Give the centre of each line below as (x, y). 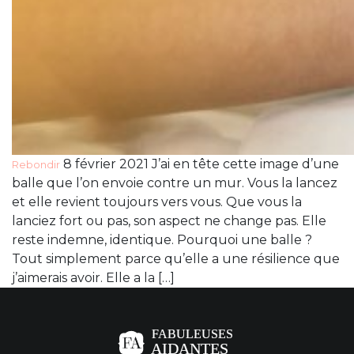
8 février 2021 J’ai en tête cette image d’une (200, 164)
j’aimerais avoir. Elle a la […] (93, 278)
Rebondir (36, 165)
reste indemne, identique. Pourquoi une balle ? (162, 240)
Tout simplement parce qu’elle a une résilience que (176, 259)
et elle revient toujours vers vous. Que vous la (157, 202)
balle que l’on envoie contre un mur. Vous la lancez (175, 183)
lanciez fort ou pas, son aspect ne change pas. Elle (169, 221)
